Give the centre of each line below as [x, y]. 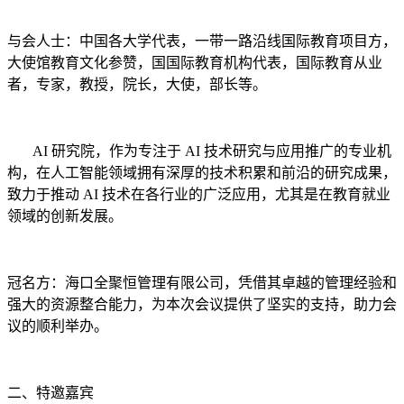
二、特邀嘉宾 [50, 393]
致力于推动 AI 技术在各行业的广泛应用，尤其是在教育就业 [199, 194]
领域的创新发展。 [65, 216]
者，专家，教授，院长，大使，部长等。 [137, 84]
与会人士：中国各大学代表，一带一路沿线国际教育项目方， [202, 41]
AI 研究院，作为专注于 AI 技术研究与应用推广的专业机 [199, 151]
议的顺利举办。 [58, 326]
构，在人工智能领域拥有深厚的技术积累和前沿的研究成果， [202, 173]
